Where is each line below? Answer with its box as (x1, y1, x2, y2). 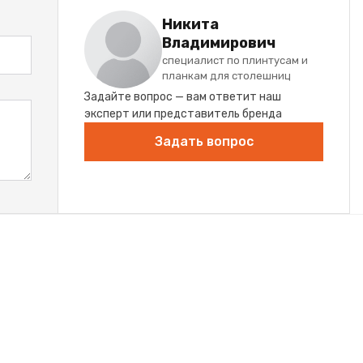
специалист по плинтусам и (162, 54, 308, 66)
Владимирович (162, 34, 275, 52)
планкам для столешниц (162, 70, 291, 82)
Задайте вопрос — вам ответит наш (84, 90, 281, 104)
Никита (162, 15, 219, 33)
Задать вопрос (154, 134, 254, 149)
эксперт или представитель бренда (84, 107, 282, 121)
